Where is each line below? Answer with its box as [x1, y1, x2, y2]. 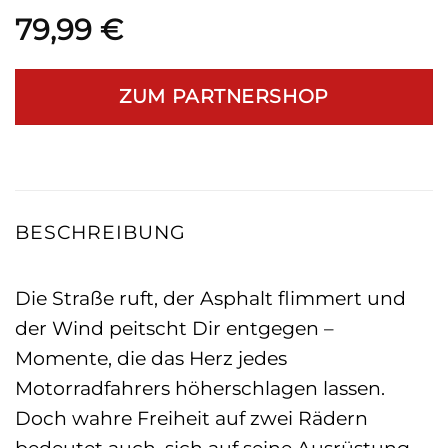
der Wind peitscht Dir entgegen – [15, 315, 334, 340]
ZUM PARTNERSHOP [119, 85, 329, 109]
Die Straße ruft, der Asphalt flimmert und [15, 285, 406, 310]
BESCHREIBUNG [15, 220, 186, 245]
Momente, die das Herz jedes [15, 345, 287, 370]
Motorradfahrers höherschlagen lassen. [15, 375, 385, 400]
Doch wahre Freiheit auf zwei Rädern [15, 405, 368, 430]
